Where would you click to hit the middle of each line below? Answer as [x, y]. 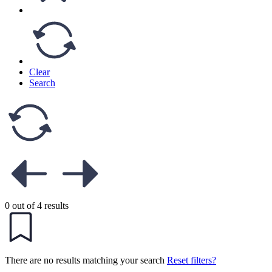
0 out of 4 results [37, 206]
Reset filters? [192, 260]
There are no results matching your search [86, 260]
